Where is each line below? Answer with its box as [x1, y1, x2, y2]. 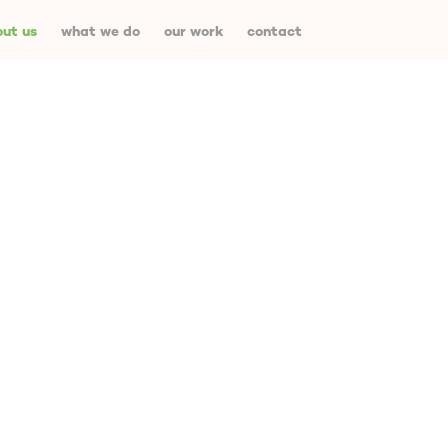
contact [246, 24, 302, 40]
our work [163, 24, 223, 40]
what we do [60, 24, 140, 40]
